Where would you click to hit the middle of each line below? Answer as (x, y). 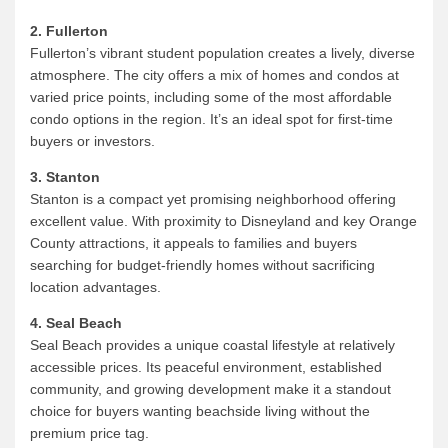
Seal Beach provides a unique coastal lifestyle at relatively (212, 344)
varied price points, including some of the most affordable (211, 96)
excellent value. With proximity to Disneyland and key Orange (223, 220)
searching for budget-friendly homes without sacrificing (202, 264)
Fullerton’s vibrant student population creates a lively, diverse (222, 52)
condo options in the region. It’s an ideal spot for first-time (211, 118)
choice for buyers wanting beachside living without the (200, 410)
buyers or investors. (92, 140)
